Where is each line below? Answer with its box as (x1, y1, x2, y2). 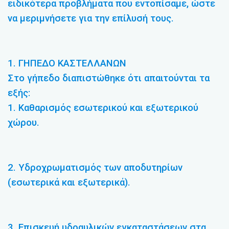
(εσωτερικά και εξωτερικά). (8, 176, 130, 188)
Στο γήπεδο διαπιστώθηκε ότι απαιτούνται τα (8, 73, 210, 84)
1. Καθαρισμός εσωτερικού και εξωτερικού (8, 102, 198, 114)
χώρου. (8, 117, 39, 129)
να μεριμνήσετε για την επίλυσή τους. (8, 13, 174, 25)
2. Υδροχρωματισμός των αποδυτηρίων (8, 162, 182, 173)
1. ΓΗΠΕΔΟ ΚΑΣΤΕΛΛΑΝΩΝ (8, 58, 126, 70)
